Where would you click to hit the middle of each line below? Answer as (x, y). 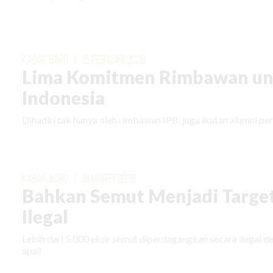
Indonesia (64, 97)
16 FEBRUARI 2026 (114, 59)
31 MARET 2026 (109, 178)
